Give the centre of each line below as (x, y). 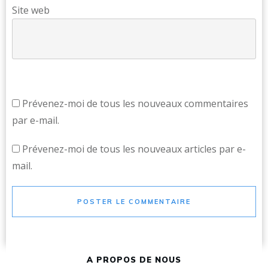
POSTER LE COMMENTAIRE (134, 202)
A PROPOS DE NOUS (134, 260)
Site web (31, 10)
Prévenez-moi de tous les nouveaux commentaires (135, 103)
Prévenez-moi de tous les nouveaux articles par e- (134, 149)
